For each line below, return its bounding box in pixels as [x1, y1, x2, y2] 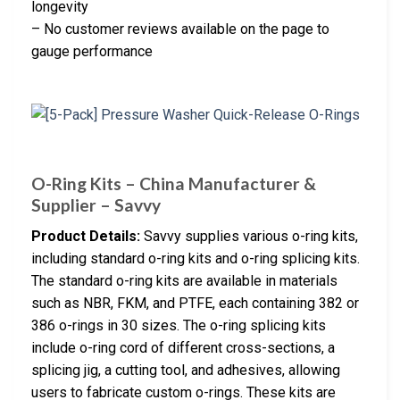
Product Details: [31, 227, 140, 245]
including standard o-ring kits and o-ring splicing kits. [31, 249, 360, 267]
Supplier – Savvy [31, 195, 161, 215]
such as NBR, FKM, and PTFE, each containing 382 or [31, 294, 359, 312]
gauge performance [31, 43, 153, 61]
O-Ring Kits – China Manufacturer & [31, 173, 316, 194]
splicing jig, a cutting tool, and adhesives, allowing [31, 361, 340, 379]
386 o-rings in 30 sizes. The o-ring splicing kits [31, 316, 326, 334]
